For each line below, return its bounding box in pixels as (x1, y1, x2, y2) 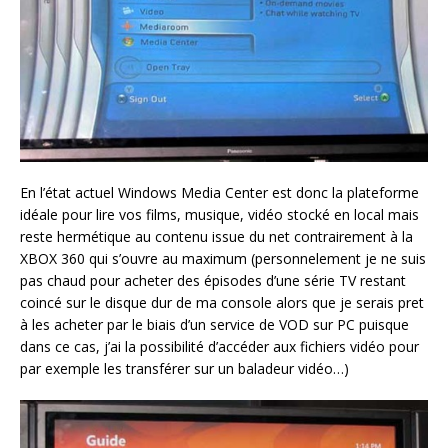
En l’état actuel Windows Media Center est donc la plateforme (20, 182, 419, 202)
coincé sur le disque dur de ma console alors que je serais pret (20, 292, 424, 312)
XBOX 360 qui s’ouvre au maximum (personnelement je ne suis (20, 248, 426, 268)
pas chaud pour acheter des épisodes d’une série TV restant (20, 270, 406, 290)
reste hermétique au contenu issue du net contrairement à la (20, 226, 413, 246)
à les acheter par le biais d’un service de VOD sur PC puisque (20, 314, 409, 334)
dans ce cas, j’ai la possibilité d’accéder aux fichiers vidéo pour (20, 336, 419, 356)
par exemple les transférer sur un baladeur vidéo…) (20, 358, 349, 378)
